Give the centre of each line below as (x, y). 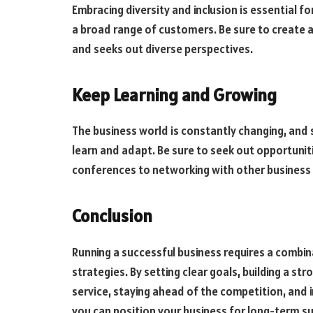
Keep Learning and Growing (174, 95)
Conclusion (112, 216)
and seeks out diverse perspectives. (162, 49)
